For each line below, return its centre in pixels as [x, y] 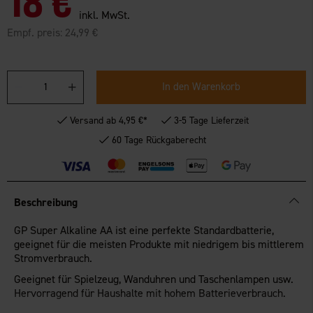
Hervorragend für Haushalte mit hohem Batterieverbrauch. [150, 293]
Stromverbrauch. [53, 258]
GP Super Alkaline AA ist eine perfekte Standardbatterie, [144, 230]
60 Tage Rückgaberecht [159, 140]
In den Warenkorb [202, 87]
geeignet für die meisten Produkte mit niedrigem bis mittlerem [159, 244]
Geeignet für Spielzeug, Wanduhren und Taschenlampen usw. [154, 279]
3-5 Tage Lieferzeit [212, 120]
